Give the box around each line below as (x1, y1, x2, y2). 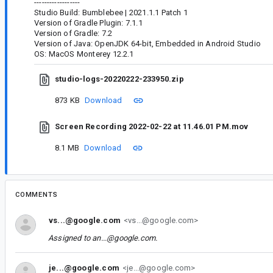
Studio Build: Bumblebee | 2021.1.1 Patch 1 (34, 7, 188, 17)
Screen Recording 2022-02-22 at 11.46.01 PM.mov (55, 122, 249, 132)
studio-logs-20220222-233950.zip (55, 74, 184, 84)
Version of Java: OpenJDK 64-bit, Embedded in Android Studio (34, 38, 261, 48)
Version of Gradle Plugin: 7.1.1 (34, 18, 143, 27)
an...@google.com (92, 233, 156, 243)
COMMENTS (15, 190, 58, 199)
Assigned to (48, 233, 93, 243)
